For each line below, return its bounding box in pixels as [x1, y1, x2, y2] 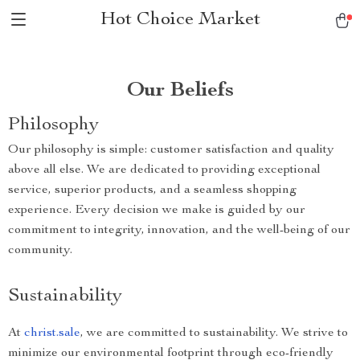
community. [8, 244, 72, 257]
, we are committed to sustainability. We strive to [80, 327, 348, 340]
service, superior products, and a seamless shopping [8, 184, 297, 197]
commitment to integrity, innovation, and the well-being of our [8, 224, 350, 237]
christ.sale [24, 327, 80, 340]
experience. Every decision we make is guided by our [8, 204, 305, 217]
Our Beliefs [126, 80, 234, 101]
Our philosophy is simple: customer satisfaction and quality [8, 144, 334, 157]
